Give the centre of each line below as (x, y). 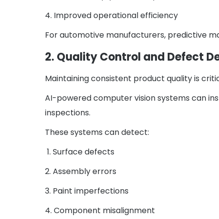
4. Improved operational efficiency (111, 16)
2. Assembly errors (81, 172)
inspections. (68, 113)
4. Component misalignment (100, 211)
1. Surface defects (80, 152)
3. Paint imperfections (87, 191)
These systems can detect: (97, 132)
